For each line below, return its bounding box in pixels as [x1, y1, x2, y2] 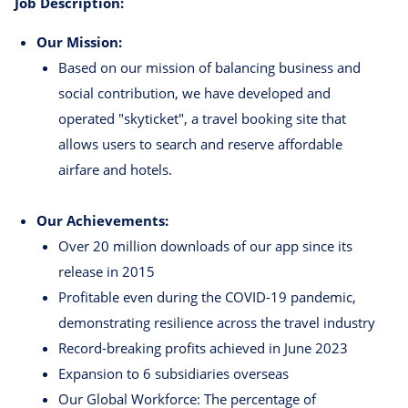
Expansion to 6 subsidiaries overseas [58, 364, 289, 383]
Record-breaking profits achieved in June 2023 [58, 339, 348, 358]
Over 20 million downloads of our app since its [58, 237, 352, 256]
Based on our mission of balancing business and [58, 58, 361, 77]
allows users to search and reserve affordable [58, 135, 342, 154]
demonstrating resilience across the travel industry [58, 313, 375, 332]
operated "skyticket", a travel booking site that [58, 109, 346, 128]
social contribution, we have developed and [58, 84, 331, 103]
